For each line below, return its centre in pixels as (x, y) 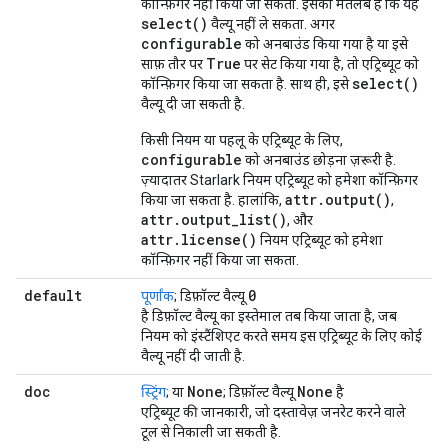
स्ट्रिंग (153, 392)
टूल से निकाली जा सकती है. (211, 432)
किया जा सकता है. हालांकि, (213, 200)
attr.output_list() (214, 219)
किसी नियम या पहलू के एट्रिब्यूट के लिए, (242, 140)
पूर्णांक (157, 296)
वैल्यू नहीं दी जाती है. (193, 356)
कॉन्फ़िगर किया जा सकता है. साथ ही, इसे (246, 84)
